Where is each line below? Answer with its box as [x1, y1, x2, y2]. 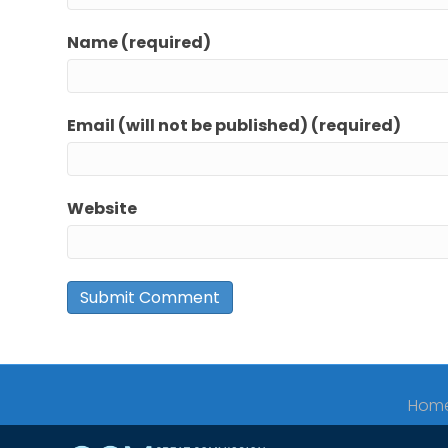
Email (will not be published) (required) [67, 114, 402, 138]
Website [67, 197, 138, 221]
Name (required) [67, 31, 212, 55]
